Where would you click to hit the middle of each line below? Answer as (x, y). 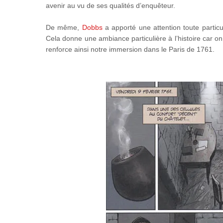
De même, (64, 27)
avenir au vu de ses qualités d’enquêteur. (111, 5)
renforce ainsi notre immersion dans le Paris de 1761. (130, 49)
